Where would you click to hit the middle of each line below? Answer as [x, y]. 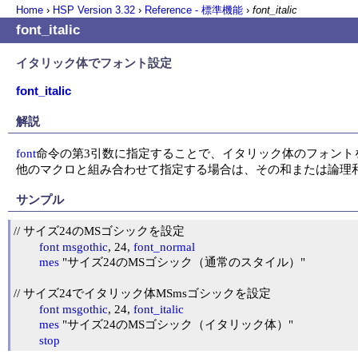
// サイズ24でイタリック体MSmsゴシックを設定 [142, 293]
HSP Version [84, 10]
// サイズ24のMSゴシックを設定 [99, 231]
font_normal [164, 247]
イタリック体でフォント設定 [94, 63]
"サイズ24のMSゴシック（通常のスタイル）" [182, 262]
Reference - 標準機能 [194, 10]
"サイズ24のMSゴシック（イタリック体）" [176, 324]
